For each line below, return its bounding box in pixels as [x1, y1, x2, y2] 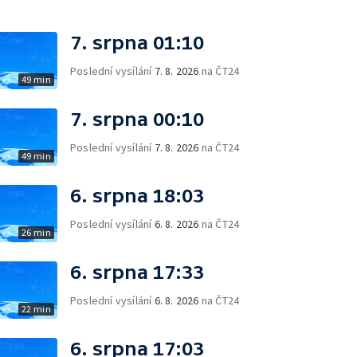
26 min [21, 226, 51, 238]
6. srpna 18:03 [70, 185, 204, 206]
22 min [21, 303, 51, 315]
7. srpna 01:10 [70, 32, 204, 53]
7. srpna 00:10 [70, 108, 204, 130]
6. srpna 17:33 [70, 261, 204, 283]
